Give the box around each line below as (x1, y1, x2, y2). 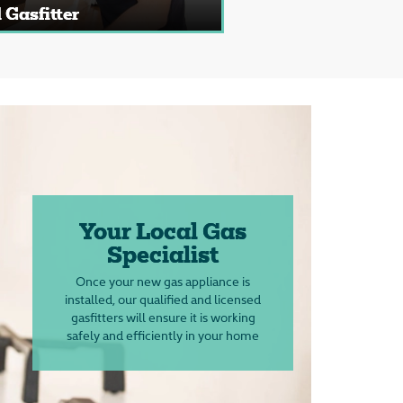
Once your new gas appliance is (76, 272, 250, 291)
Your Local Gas (79, 222, 246, 245)
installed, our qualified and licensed (65, 290, 261, 309)
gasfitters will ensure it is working (70, 308, 255, 327)
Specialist (106, 246, 219, 268)
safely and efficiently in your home (67, 326, 259, 345)
